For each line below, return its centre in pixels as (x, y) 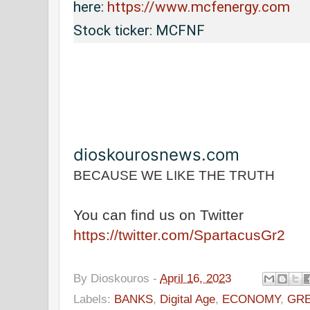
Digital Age (188, 299)
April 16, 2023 (195, 278)
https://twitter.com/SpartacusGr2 (179, 235)
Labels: (94, 299)
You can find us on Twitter (158, 215)
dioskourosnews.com (156, 154)
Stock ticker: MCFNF (139, 30)
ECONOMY (251, 299)
